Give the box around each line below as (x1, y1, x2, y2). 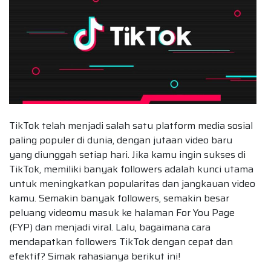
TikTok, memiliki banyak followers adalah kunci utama (9, 161, 253, 177)
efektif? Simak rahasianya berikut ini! (9, 248, 180, 264)
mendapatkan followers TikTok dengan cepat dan (9, 233, 233, 249)
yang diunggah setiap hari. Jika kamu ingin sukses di (9, 146, 246, 162)
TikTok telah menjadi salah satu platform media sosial (9, 117, 253, 133)
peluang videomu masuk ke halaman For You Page (9, 204, 235, 220)
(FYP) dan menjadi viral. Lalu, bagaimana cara (9, 219, 211, 235)
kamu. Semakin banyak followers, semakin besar (9, 190, 229, 206)
